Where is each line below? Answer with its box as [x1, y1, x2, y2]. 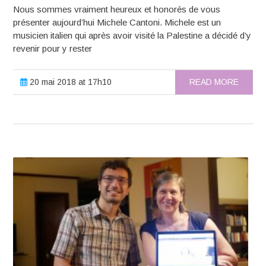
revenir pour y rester [13, 43, 93, 54]
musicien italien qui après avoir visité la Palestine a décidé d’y [13, 30, 252, 41]
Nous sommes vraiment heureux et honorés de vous [13, 4, 221, 15]
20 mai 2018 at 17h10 [27, 77, 112, 87]
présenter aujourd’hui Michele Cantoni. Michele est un [13, 17, 221, 28]
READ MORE [189, 77, 239, 87]
